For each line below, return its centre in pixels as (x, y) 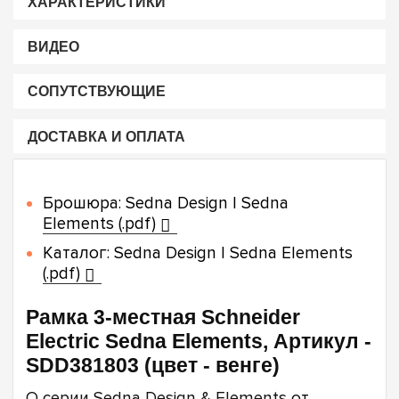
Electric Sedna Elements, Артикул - (199, 342)
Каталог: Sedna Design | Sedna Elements (198, 254)
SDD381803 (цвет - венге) (153, 366)
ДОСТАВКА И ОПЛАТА (106, 136)
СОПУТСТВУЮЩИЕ (96, 92)
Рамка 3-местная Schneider (163, 318)
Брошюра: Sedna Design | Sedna (166, 204)
